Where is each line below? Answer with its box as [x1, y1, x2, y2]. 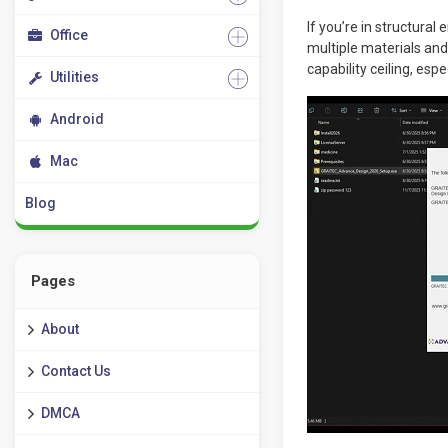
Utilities [50, 69, 99, 85]
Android [50, 111, 104, 127]
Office [50, 27, 88, 43]
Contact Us [41, 363, 111, 379]
